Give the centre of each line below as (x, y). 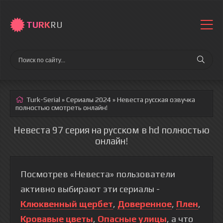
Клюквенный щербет (67, 204)
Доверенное (145, 204)
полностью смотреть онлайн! (61, 108)
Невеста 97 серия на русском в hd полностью (111, 130)
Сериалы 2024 (89, 100)
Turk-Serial (43, 100)
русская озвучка (169, 100)
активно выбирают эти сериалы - (90, 189)
